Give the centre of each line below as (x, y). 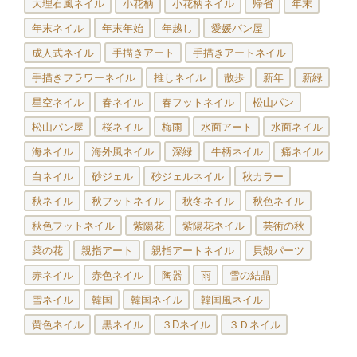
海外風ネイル (122, 151)
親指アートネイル (192, 250)
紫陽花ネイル (213, 226)
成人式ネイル (63, 53)
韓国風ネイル (231, 300)
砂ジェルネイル (187, 176)
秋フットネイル (127, 201)
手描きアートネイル (239, 53)
